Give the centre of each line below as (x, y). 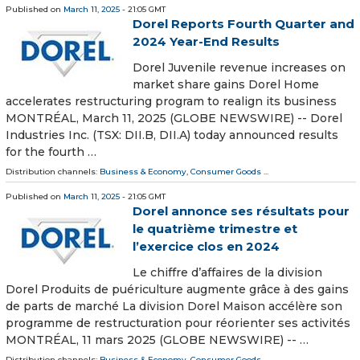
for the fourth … (51, 152)
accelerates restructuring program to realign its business (171, 102)
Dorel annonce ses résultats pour (241, 211)
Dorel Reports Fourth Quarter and (243, 24)
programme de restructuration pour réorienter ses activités (178, 323)
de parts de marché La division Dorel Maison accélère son (174, 307)
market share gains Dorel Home (226, 85)
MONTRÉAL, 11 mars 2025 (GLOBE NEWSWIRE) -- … (157, 340)
